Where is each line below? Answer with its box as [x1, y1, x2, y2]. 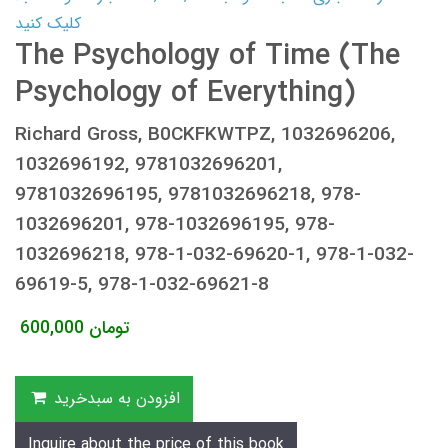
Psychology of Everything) [15, 71, 355, 117]
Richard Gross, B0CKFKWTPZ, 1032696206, [15, 120, 395, 151]
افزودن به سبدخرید [53, 386, 180, 412]
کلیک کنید [15, 11, 81, 37]
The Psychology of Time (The [15, 34, 400, 80]
